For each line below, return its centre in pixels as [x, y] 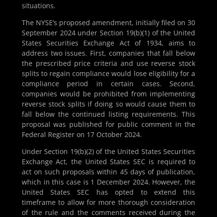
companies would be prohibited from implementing [108, 94]
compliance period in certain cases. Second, [108, 84]
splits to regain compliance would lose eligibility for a [108, 74]
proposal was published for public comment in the [108, 124]
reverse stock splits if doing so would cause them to [108, 104]
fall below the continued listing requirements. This [108, 114]
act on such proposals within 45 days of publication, [108, 172]
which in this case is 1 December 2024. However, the [108, 182]
